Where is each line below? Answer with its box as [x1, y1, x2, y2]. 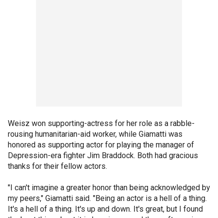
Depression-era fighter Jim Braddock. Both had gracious [8, 151, 198, 160]
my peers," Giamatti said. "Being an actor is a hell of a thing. [8, 194, 207, 203]
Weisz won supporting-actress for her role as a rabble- [8, 119, 195, 128]
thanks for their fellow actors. [8, 162, 107, 171]
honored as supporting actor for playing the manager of [8, 140, 194, 149]
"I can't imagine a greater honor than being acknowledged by [8, 183, 210, 192]
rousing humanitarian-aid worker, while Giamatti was [8, 129, 182, 139]
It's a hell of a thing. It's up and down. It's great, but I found [8, 204, 203, 214]
